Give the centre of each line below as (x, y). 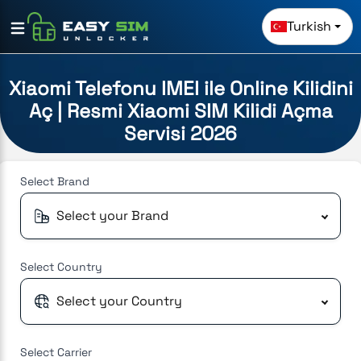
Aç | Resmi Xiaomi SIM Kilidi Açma (180, 110)
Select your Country (119, 301)
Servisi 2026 (180, 133)
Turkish (309, 26)
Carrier (75, 352)
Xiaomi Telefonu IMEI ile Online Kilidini (180, 88)
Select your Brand (112, 215)
